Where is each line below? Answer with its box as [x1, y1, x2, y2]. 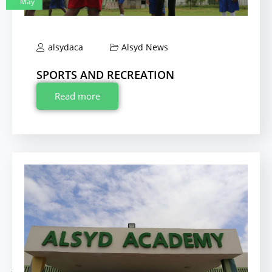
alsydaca [48, 41, 83, 53]
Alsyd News [121, 41, 168, 53]
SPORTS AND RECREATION [36, 67, 174, 83]
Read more [55, 90, 100, 103]
